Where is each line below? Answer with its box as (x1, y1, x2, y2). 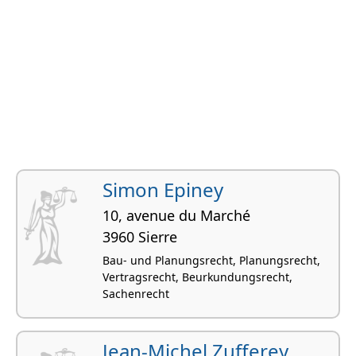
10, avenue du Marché (103, 205, 250, 225)
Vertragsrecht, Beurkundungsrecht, (103, 269, 292, 284)
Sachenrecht (103, 285, 169, 301)
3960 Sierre (103, 226, 177, 246)
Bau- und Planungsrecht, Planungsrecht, (103, 252, 320, 268)
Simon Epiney (103, 176, 223, 203)
